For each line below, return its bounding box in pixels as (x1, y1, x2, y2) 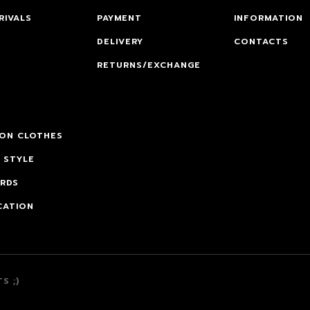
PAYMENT (96, 12, 142, 24)
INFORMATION (234, 12, 304, 24)
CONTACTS (234, 35, 289, 48)
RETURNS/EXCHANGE (96, 59, 201, 71)
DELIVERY (96, 35, 143, 48)
